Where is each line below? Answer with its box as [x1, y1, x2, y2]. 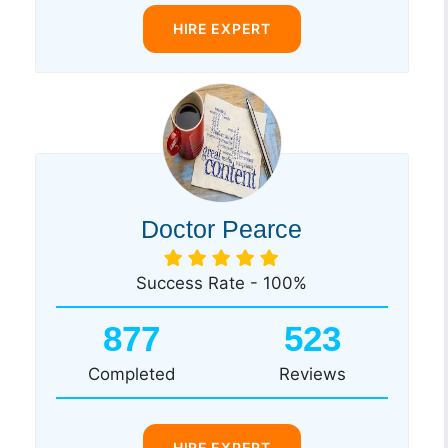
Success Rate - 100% [136, 272, 308, 293]
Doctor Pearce [141, 214, 303, 243]
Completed [87, 363, 175, 384]
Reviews [278, 363, 346, 384]
